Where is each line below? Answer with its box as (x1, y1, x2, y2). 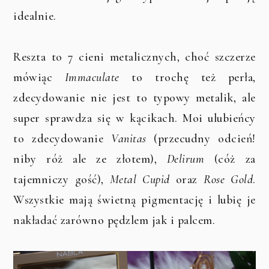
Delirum (166, 151, 205, 166)
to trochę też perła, (119, 70, 256, 85)
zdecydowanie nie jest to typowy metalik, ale (13, 90, 256, 105)
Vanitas (111, 131, 147, 146)
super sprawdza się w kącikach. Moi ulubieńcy (13, 110, 256, 125)
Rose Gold (204, 172, 253, 187)
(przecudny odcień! (146, 131, 256, 146)
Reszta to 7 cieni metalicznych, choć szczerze (13, 49, 256, 64)
